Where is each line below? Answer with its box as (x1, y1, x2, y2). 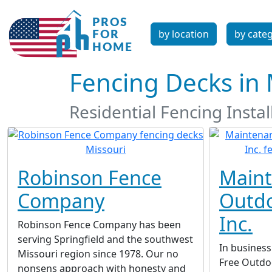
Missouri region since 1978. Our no (18, 247, 178, 260)
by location (158, 27, 209, 41)
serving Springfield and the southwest (18, 233, 193, 246)
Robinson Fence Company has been (18, 218, 181, 231)
